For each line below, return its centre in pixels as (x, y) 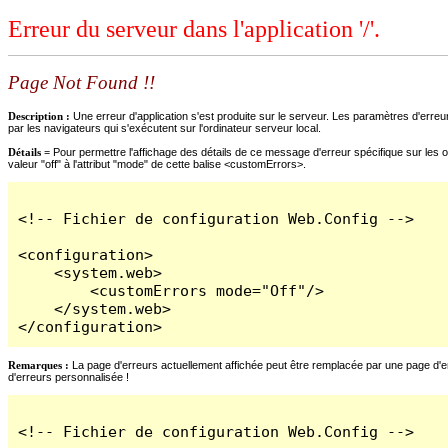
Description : (40, 115)
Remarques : (38, 364)
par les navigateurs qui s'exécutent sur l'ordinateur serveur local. (164, 127)
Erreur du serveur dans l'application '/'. (194, 29)
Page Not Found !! (81, 83)
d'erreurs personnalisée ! (68, 376)
